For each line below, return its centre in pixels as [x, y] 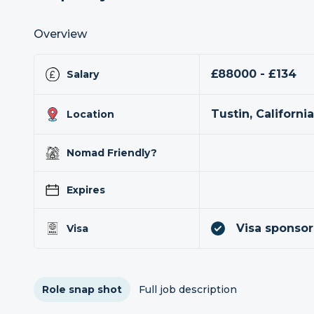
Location [90, 114]
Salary [83, 74]
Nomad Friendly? [112, 153]
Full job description [188, 289]
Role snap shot [82, 289]
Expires [86, 190]
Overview [60, 34]
